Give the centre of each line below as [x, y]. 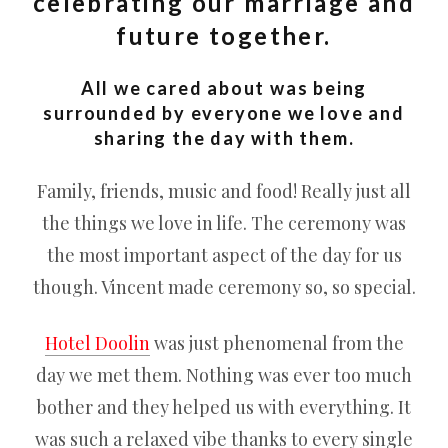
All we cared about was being [224, 88]
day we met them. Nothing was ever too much [224, 375]
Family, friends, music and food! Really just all [224, 191]
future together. [224, 35]
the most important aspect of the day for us [224, 255]
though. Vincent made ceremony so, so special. [224, 287]
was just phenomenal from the [276, 343]
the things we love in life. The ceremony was [224, 223]
